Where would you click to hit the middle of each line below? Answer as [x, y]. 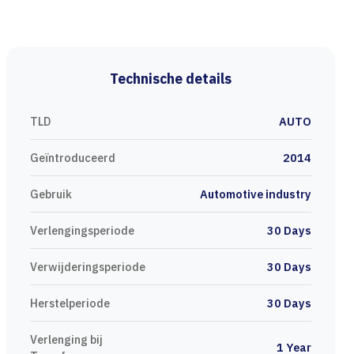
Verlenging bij [66, 339]
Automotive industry [256, 194]
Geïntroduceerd [73, 158]
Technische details [171, 79]
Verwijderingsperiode [88, 267]
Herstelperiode [70, 303]
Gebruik [51, 194]
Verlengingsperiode [82, 230]
